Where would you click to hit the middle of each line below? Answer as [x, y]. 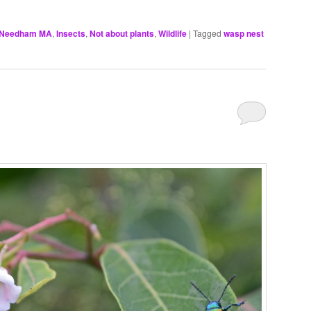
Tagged [207, 33]
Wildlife [173, 33]
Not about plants [122, 33]
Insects [71, 33]
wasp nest [244, 33]
